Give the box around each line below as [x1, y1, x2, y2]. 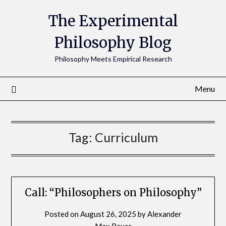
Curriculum [94, 130, 158, 145]
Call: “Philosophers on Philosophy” [24, 186, 202, 199]
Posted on [44, 209, 80, 219]
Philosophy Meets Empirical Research [54, 54, 172, 63]
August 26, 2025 [80, 209, 136, 219]
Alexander [147, 209, 182, 219]
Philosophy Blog [54, 33, 172, 52]
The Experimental [48, 12, 178, 30]
